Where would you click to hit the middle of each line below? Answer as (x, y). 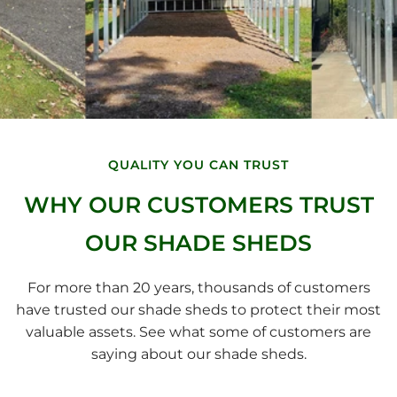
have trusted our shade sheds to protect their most (198, 310)
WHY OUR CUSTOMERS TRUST (198, 205)
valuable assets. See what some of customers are (198, 332)
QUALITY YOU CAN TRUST (198, 165)
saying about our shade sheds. (198, 354)
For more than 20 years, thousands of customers (198, 288)
